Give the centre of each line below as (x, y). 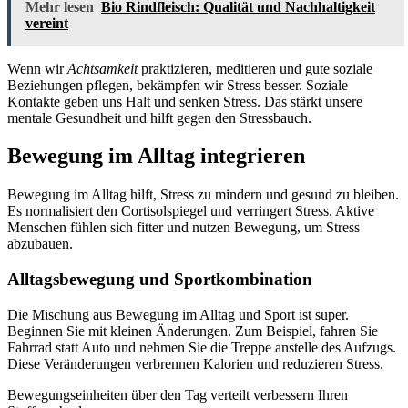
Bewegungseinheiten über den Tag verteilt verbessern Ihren (178, 394)
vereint (47, 23)
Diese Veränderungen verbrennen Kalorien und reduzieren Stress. (195, 363)
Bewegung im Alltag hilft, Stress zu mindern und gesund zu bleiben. (203, 195)
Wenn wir (37, 68)
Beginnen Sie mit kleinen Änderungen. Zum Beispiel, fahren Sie (193, 331)
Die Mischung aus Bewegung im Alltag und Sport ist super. (178, 314)
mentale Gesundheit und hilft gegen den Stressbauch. (159, 117)
